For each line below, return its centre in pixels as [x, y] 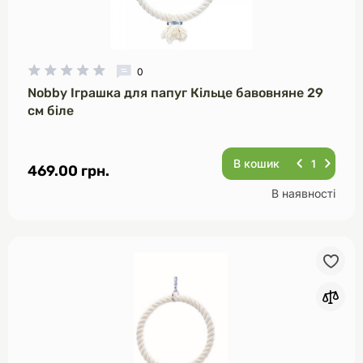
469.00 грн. [68, 171]
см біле [51, 111]
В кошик [256, 163]
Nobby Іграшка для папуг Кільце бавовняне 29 [175, 93]
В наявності [303, 193]
